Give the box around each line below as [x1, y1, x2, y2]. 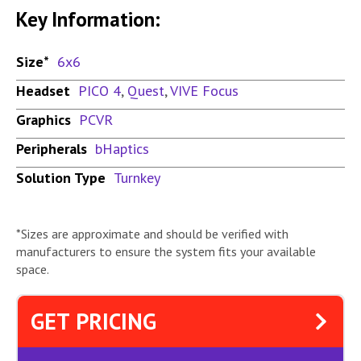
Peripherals [16, 139, 87, 159]
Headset [16, 81, 70, 101]
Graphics [16, 110, 71, 130]
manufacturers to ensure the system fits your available [16, 243, 316, 260]
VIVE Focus [170, 81, 239, 101]
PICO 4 [78, 81, 121, 101]
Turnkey [114, 168, 160, 188]
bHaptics [95, 139, 149, 159]
